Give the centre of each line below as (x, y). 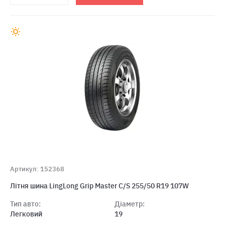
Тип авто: (25, 204)
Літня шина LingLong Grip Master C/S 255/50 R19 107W (99, 186)
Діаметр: (129, 204)
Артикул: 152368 (37, 169)
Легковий (26, 214)
